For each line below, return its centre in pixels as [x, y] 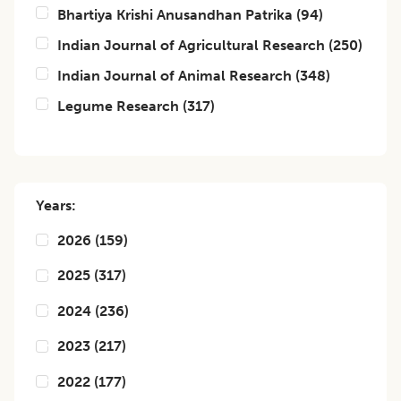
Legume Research [118, 106]
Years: [56, 205]
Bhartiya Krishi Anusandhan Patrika [175, 15]
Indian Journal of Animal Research [175, 76]
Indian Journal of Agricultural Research [191, 45]
